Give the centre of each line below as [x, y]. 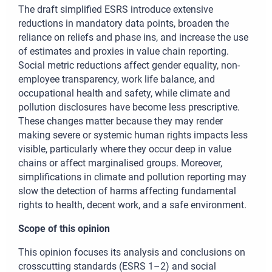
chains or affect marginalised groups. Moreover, [120, 163]
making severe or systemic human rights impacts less [133, 135]
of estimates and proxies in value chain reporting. [124, 52]
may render [199, 121]
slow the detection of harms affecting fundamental [127, 191]
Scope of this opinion [64, 229]
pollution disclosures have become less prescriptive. [129, 107]
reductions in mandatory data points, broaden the [124, 24]
